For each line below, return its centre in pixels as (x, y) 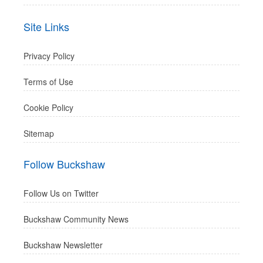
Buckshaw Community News (76, 219)
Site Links (46, 26)
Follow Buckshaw (64, 164)
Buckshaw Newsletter (63, 245)
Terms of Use (48, 82)
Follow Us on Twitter (61, 193)
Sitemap (39, 133)
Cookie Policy (48, 107)
